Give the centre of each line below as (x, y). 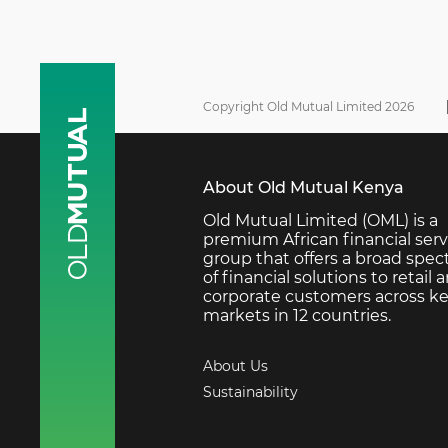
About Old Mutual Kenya (303, 187)
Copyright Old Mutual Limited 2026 (308, 106)
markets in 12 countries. (297, 315)
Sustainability (250, 391)
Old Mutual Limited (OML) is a (320, 220)
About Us (235, 365)
